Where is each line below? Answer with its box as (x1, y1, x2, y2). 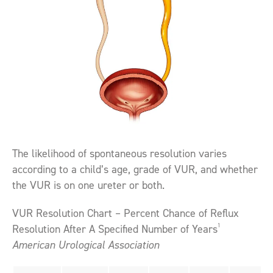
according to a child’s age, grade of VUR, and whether (12, 162, 258, 175)
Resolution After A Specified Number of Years (12, 222, 218, 235)
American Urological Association (12, 238, 159, 251)
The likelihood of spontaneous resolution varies (12, 146, 227, 160)
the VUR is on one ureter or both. (12, 178, 165, 191)
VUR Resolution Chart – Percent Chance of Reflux (12, 206, 239, 219)
